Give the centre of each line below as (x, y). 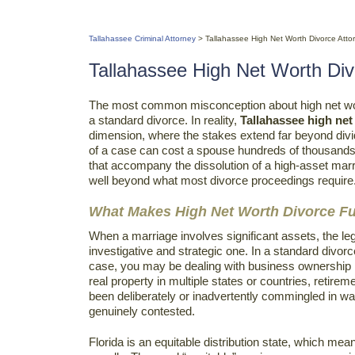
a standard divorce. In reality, (164, 120)
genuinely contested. (142, 311)
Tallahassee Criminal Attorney (142, 38)
